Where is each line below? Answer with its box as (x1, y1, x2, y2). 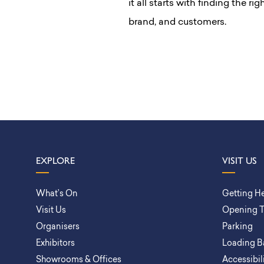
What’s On (36, 190, 78, 199)
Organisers (36, 223, 80, 232)
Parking (222, 223, 253, 232)
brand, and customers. (128, 18, 226, 27)
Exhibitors (36, 239, 75, 248)
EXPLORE (36, 155, 75, 166)
